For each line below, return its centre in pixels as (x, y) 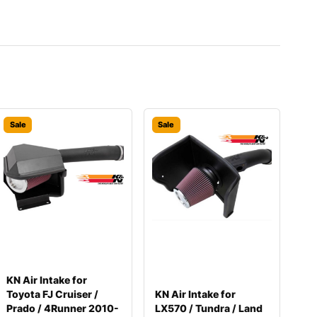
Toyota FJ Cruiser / (53, 294)
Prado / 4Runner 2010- (63, 308)
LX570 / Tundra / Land (208, 308)
